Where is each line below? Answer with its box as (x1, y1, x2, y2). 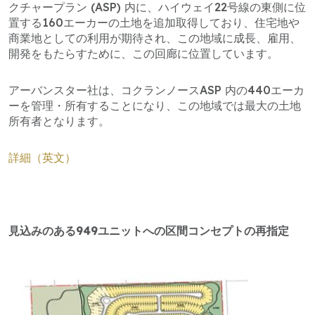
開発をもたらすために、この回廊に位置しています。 (8, 46, 278, 60)
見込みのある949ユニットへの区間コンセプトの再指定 (8, 223, 289, 238)
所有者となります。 (8, 113, 110, 128)
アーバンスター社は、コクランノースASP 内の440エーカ (8, 82, 304, 97)
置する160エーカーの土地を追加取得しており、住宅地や (8, 15, 300, 30)
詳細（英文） (8, 150, 76, 165)
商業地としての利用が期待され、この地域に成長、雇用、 (8, 30, 301, 45)
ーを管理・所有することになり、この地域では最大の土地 (8, 98, 301, 112)
